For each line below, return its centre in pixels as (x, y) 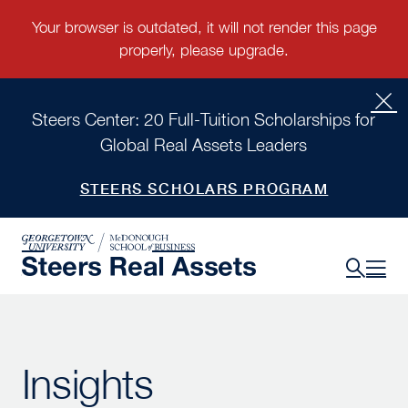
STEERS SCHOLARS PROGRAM (204, 188)
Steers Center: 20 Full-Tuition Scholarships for (204, 119)
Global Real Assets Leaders (204, 144)
